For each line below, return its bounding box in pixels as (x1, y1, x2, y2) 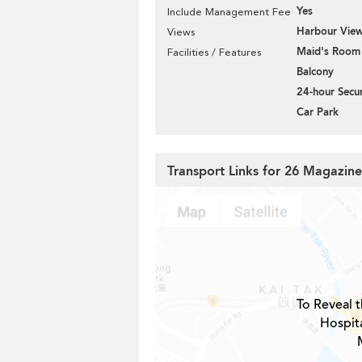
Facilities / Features (167, 46, 261, 58)
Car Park (297, 105, 339, 120)
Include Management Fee (167, 6, 291, 18)
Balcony (297, 65, 334, 79)
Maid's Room (297, 44, 360, 59)
